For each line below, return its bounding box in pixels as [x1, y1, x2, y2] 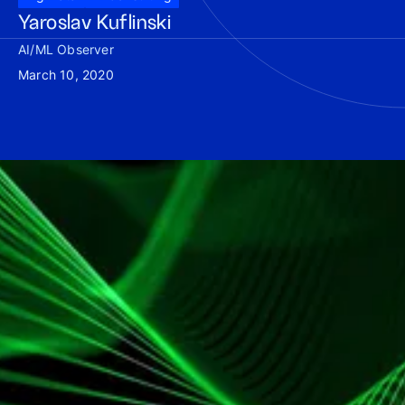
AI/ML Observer [18, 42, 114, 57]
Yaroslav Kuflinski [18, 12, 172, 33]
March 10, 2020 [18, 67, 114, 82]
